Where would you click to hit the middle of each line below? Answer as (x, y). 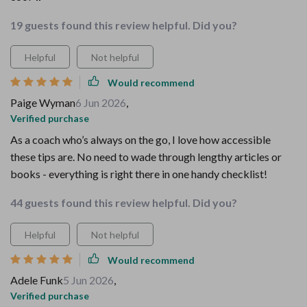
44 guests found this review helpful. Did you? (124, 202)
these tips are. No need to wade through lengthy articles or (146, 157)
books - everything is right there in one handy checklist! (139, 174)
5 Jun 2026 (88, 280)
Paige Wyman (43, 102)
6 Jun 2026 (101, 102)
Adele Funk (37, 280)
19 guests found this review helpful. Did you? (124, 25)
